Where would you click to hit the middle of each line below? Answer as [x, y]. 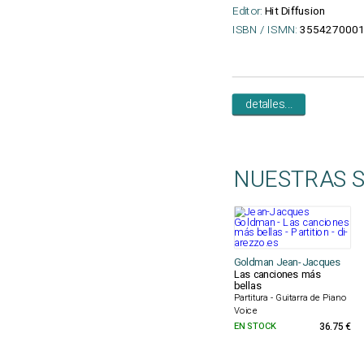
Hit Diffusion [295, 11]
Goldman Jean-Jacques [287, 262]
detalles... [269, 104]
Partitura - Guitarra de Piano [290, 298]
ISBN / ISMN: [264, 30]
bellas [247, 286]
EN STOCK [255, 326]
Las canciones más [277, 275]
